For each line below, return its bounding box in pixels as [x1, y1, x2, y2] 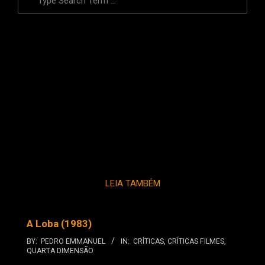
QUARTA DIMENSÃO [27, 247, 93, 256]
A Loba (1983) [27, 218, 92, 230]
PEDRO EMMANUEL [41, 237, 105, 246]
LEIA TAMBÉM [105, 178, 160, 189]
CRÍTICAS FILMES [167, 237, 224, 246]
